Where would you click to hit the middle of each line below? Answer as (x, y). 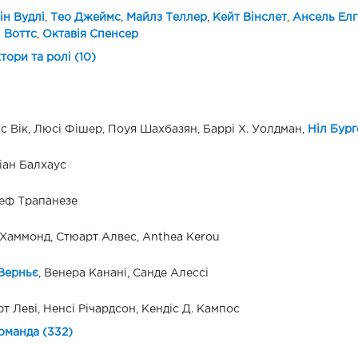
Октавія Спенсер (90, 35)
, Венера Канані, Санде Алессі (123, 274)
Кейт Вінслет (249, 18)
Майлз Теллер (166, 18)
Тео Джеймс (85, 18)
